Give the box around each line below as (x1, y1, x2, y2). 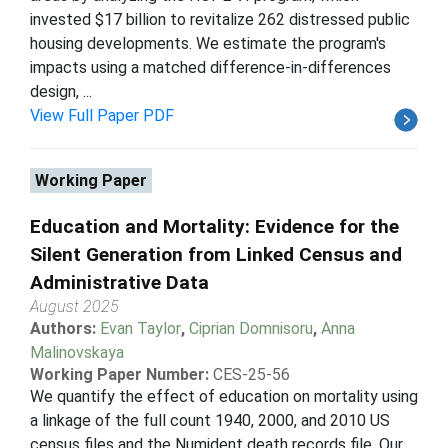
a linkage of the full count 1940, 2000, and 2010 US (30, 410, 390, 430)
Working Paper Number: (30, 364, 209, 384)
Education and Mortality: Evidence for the (30, 214, 399, 238)
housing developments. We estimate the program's (30, 33, 386, 53)
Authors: (30, 318, 100, 338)
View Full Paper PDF (30, 105, 174, 125)
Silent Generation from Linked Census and (30, 242, 402, 266)
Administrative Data (30, 270, 209, 294)
